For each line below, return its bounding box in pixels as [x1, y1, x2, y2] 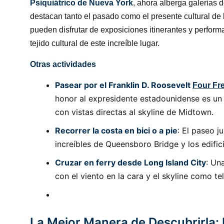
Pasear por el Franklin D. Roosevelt [55, 80, 192, 90]
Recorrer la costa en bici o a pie [55, 125, 177, 135]
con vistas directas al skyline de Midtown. [55, 107, 213, 117]
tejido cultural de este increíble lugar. [30, 39, 159, 47]
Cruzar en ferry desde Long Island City [55, 157, 206, 167]
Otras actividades [30, 60, 96, 68]
